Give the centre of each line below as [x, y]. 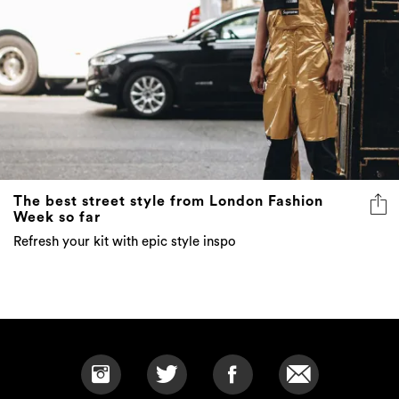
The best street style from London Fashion [168, 201]
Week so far [57, 217]
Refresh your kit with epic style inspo [125, 241]
